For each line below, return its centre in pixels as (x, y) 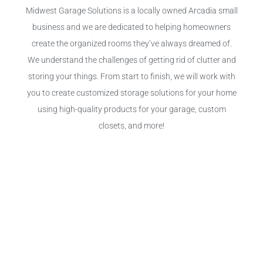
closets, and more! (131, 126)
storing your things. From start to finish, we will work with (131, 76)
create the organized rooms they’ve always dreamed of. (131, 43)
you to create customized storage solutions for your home (131, 93)
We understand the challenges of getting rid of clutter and (131, 60)
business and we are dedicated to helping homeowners (131, 27)
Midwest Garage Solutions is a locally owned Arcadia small (131, 11)
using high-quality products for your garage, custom (131, 109)
